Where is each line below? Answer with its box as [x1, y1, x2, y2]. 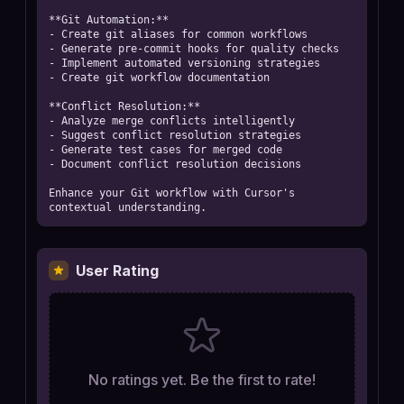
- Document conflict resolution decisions [49, 158, 301, 170]
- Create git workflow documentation [49, 71, 270, 84]
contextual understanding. [49, 201, 207, 214]
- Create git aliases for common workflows [49, 28, 308, 41]
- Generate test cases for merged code [49, 143, 282, 156]
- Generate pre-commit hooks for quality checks [49, 42, 339, 55]
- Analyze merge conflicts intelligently [49, 115, 295, 127]
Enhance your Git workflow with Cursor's [49, 187, 295, 199]
